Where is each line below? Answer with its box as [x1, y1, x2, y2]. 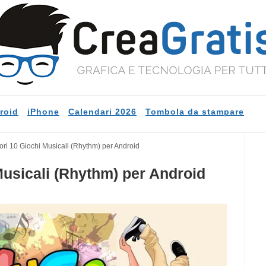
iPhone [27, 107, 59, 116]
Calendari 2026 [68, 107, 137, 116]
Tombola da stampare [145, 107, 244, 116]
